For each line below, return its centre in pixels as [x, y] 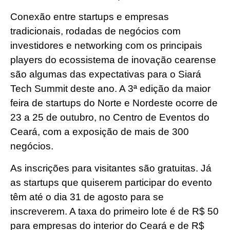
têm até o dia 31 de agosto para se [87, 197]
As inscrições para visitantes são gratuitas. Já [111, 168]
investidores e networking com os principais [106, 46]
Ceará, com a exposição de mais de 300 [100, 132]
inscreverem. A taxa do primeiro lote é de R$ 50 [114, 211]
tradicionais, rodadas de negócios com [95, 31]
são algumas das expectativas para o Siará [106, 74]
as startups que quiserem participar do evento [111, 182]
